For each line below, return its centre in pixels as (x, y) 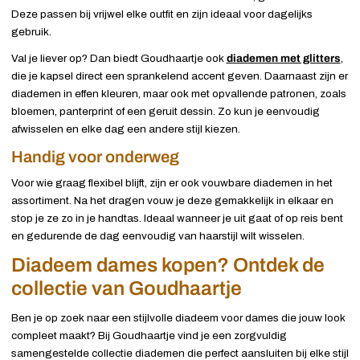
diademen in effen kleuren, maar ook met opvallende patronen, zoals (178, 93)
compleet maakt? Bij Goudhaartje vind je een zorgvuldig (149, 336)
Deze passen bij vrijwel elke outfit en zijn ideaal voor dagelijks (162, 14)
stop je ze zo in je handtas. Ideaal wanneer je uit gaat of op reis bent (177, 219)
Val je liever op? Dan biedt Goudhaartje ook (119, 58)
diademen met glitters (283, 58)
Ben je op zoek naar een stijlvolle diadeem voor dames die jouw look (178, 318)
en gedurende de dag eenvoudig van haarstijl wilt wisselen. (157, 236)
